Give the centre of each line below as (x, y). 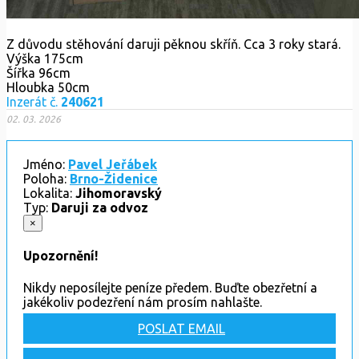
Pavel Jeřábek (113, 164)
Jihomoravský (119, 193)
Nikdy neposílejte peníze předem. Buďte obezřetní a (170, 287)
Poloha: (46, 179)
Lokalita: (49, 193)
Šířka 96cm (38, 73)
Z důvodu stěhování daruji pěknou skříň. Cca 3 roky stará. (173, 44)
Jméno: (46, 164)
